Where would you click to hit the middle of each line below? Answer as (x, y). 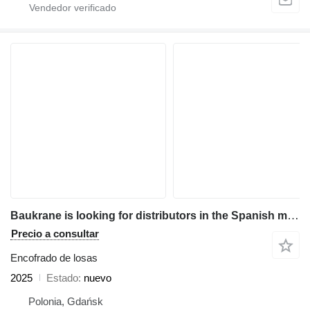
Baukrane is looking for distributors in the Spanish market (293, 215)
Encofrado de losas (54, 257)
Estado (62, 277)
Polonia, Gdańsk (66, 301)
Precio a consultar (55, 233)
